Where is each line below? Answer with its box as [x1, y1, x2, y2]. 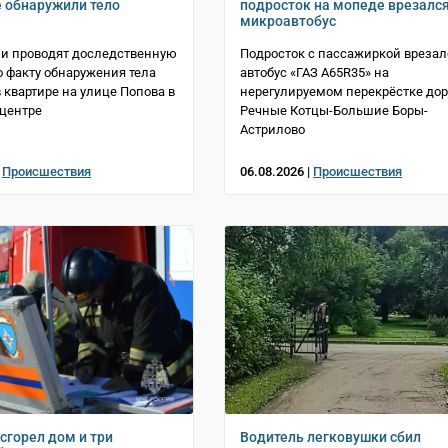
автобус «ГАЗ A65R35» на [240, 64, 389, 80]
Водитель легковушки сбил [240, 428, 421, 445]
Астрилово [240, 121, 305, 137]
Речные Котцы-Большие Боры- [240, 102, 428, 118]
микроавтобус [240, 12, 336, 29]
